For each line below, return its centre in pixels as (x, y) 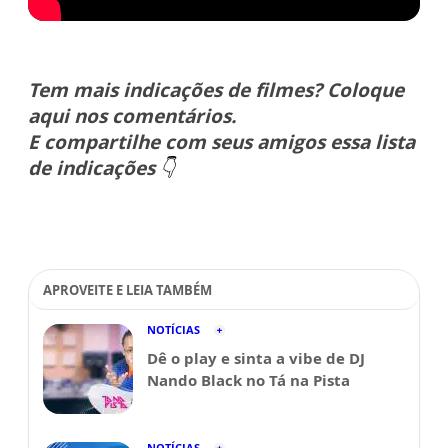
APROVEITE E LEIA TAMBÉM (127, 289)
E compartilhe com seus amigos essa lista (221, 141)
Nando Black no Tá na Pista (248, 379)
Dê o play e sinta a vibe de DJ (256, 357)
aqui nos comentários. (132, 115)
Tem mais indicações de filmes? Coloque (216, 89)
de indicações (94, 167)
